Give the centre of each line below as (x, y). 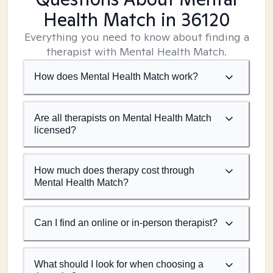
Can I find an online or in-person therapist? (126, 223)
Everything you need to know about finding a (136, 37)
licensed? (55, 130)
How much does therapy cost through (114, 170)
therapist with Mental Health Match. (136, 51)
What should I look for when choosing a (119, 264)
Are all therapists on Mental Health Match (123, 118)
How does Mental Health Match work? (116, 76)
